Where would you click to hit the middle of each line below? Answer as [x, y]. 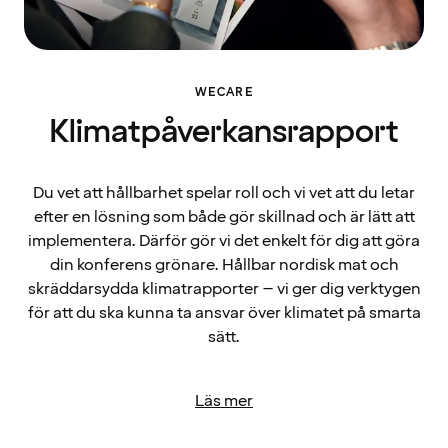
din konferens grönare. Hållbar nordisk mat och [224, 264]
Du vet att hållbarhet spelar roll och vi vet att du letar [224, 192]
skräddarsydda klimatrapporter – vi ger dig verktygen [224, 288]
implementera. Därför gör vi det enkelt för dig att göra [224, 240]
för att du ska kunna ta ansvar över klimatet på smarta [224, 312]
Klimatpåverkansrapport [224, 132]
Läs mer [224, 400]
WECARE [224, 92]
